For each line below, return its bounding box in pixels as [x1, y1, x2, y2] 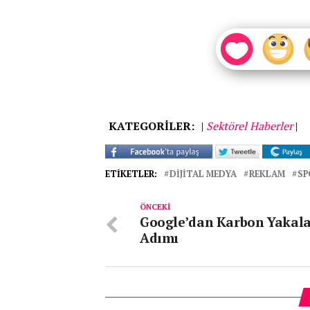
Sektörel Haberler [206, 118, 293, 134]
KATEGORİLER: [109, 118, 194, 134]
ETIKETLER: [105, 168, 157, 180]
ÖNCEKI [140, 201, 170, 212]
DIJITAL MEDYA [170, 168, 237, 180]
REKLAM [249, 168, 285, 180]
